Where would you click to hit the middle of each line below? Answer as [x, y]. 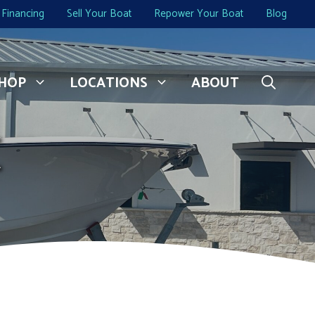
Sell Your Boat [99, 14]
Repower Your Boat [199, 14]
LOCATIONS [109, 84]
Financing [23, 14]
